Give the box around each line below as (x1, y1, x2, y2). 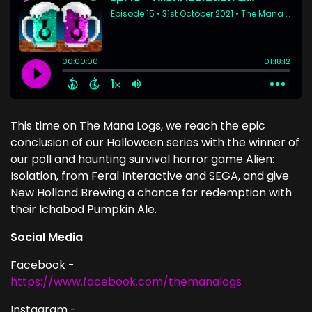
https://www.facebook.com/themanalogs (10, 273, 242, 290)
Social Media (10, 228, 83, 245)
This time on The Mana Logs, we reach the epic (10, 117, 265, 134)
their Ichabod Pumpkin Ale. (10, 201, 157, 217)
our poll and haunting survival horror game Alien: (10, 150, 274, 167)
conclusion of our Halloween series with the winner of (10, 134, 299, 150)
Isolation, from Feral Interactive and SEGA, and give (10, 167, 289, 184)
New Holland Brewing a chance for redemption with (10, 184, 292, 201)
